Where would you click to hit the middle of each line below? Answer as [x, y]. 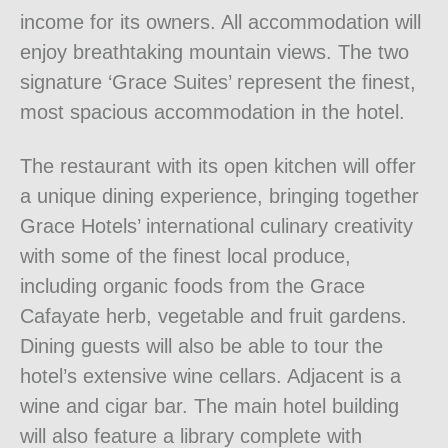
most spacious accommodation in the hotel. [212, 112]
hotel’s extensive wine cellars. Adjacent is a [210, 376]
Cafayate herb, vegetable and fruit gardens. [213, 316]
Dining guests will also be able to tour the [201, 346]
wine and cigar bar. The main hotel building [209, 406]
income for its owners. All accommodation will [220, 22]
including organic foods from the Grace [192, 286]
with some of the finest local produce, [185, 256]
